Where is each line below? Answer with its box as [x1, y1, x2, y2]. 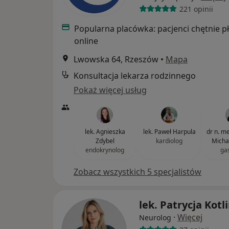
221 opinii [179, 4, 213, 14]
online [74, 35, 98, 47]
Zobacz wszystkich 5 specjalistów [74, 166, 201, 177]
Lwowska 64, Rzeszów [74, 54, 158, 65]
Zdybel [95, 136, 114, 145]
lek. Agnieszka [84, 127, 125, 136]
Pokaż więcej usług [74, 84, 147, 96]
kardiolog [156, 136, 182, 145]
